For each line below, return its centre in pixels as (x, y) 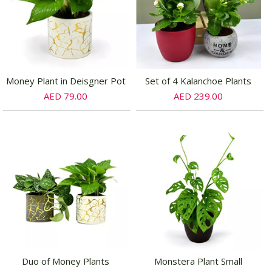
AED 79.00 (66, 96)
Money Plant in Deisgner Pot (66, 81)
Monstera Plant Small (199, 261)
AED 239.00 (199, 96)
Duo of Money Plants (66, 261)
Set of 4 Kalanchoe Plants (199, 81)
